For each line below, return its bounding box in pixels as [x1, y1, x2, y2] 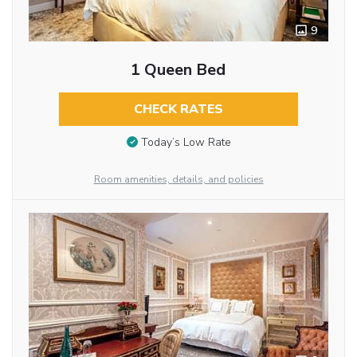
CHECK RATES [133, 100, 223, 119]
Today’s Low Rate [140, 134, 231, 150]
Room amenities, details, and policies [93, 173, 264, 186]
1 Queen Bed [131, 59, 226, 81]
